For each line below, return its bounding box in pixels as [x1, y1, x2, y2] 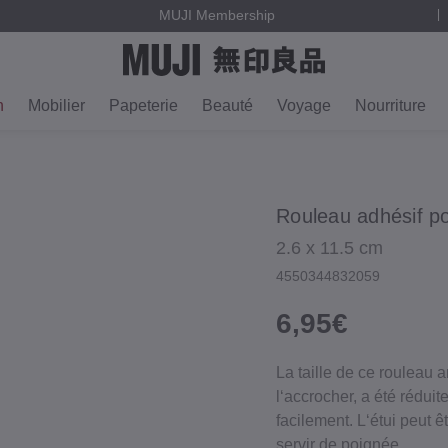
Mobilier [28, 97, 85, 114]
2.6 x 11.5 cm [276, 238, 383, 258]
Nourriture [355, 97, 426, 114]
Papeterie [109, 97, 178, 114]
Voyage [277, 97, 331, 114]
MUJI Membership [158, 7, 275, 24]
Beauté [202, 97, 253, 114]
